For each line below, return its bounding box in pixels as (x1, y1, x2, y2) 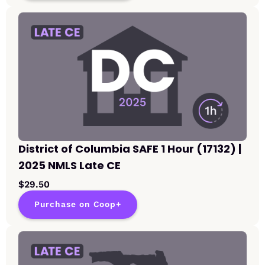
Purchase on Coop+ (34, 199, 121, 210)
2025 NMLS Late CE (18, 158, 121, 173)
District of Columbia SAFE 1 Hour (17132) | (18, 141, 241, 157)
